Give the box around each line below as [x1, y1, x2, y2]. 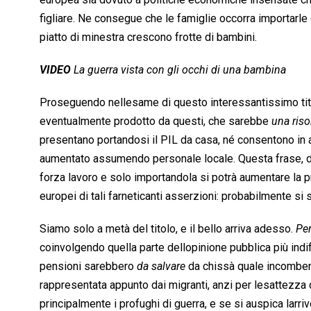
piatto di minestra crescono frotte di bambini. [40, 30, 257, 44]
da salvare [137, 259, 185, 273]
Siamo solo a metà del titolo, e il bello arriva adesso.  [40, 221, 296, 235]
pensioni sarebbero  [40, 259, 137, 273]
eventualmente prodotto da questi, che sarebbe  [40, 114, 271, 128]
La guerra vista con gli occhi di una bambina [74, 62, 286, 76]
